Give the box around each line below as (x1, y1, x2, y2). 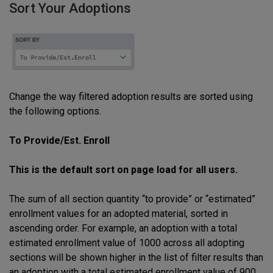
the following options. (9, 105, 101, 117)
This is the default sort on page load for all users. (9, 163, 238, 175)
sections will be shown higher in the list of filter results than (9, 251, 263, 263)
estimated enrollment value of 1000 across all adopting (9, 236, 244, 249)
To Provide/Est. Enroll (9, 134, 110, 146)
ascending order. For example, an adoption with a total (9, 222, 237, 234)
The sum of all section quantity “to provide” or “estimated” (9, 193, 255, 205)
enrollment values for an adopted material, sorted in (9, 207, 228, 219)
